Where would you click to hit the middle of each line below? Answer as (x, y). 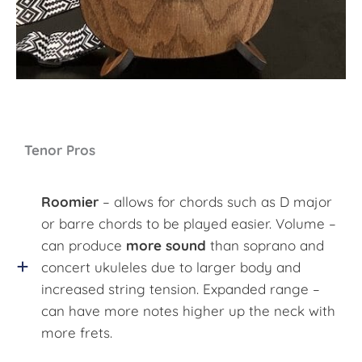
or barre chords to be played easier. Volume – (189, 223)
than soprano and (265, 245)
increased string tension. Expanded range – (181, 288)
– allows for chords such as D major (215, 201)
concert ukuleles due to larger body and (171, 267)
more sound (166, 245)
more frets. (77, 332)
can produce (84, 245)
